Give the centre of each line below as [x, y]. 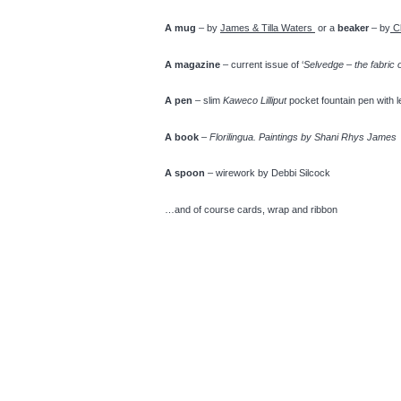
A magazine [192, 64]
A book [182, 137]
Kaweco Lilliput [255, 100]
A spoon [185, 173]
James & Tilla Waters [268, 28]
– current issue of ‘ [262, 64]
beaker [352, 28]
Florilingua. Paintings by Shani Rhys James [303, 137]
